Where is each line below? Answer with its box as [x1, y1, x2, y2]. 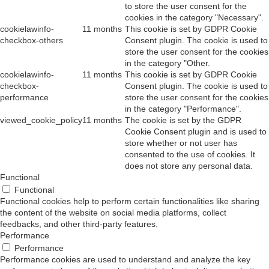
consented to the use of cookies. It [125, 150, 255, 160]
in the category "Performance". [125, 104, 241, 114]
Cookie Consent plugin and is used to [125, 127, 267, 137]
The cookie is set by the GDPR [125, 115, 241, 125]
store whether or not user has [125, 138, 237, 148]
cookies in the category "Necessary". [125, 13, 264, 23]
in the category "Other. [125, 58, 210, 68]
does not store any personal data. [125, 161, 253, 171]
